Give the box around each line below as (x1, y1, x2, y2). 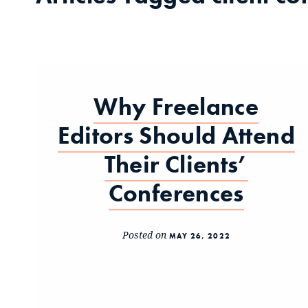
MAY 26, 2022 (168, 231, 230, 241)
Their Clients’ (104, 149, 248, 181)
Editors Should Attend (57, 120, 295, 152)
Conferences (108, 178, 244, 210)
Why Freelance (93, 91, 258, 123)
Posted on (122, 228, 169, 242)
